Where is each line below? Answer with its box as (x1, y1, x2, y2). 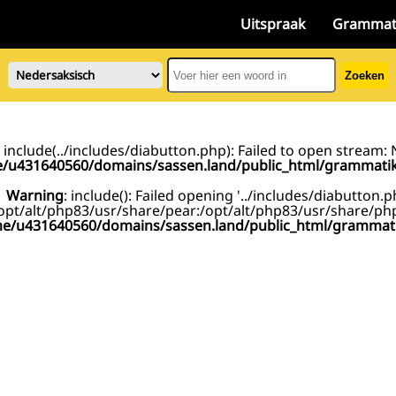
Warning (6, 186, 64, 205)
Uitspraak (240, 14, 307, 34)
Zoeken (344, 68, 385, 82)
